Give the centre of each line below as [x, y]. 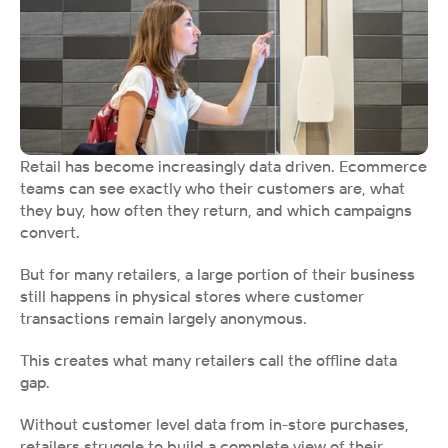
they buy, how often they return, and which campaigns [216, 210]
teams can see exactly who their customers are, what [212, 188]
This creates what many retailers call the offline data [208, 360]
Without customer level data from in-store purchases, [214, 424]
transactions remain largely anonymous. [163, 318]
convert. [50, 232]
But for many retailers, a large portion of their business [217, 274]
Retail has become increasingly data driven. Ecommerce [223, 166]
